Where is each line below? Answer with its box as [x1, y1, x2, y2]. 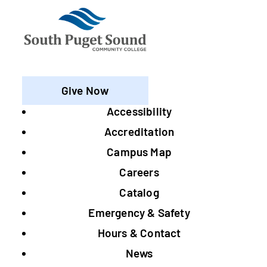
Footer [22, 112, 83, 142]
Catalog [119, 185, 159, 200]
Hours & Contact [97, 226, 181, 240]
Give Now [61, 83, 110, 98]
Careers [119, 165, 159, 179]
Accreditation [104, 125, 175, 139]
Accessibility [106, 104, 172, 119]
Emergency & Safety [88, 206, 190, 220]
